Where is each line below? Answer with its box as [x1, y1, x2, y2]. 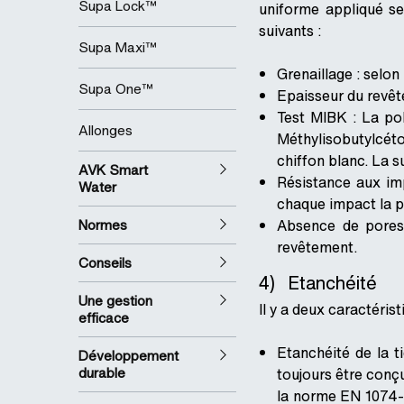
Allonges [78, 120, 133, 141]
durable [78, 363, 125, 383]
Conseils [78, 252, 132, 273]
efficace [78, 308, 129, 328]
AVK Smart [78, 160, 148, 180]
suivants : [259, 20, 321, 42]
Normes [78, 215, 127, 235]
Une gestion [78, 290, 152, 311]
